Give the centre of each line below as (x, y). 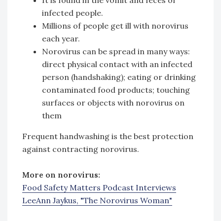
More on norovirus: (61, 174)
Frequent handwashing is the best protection (108, 136)
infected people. (73, 13)
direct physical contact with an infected (117, 64)
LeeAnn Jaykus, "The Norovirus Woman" (97, 200)
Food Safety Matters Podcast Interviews (99, 187)
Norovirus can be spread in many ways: (116, 51)
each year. (61, 38)
